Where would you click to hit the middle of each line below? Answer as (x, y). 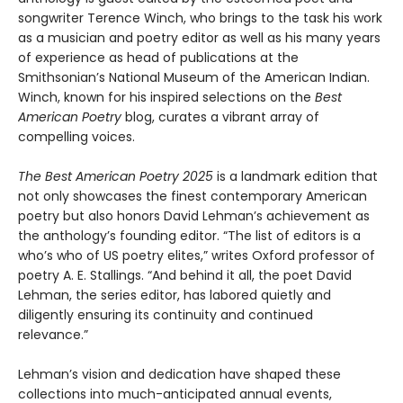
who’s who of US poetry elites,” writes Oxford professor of (197, 256)
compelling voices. (76, 137)
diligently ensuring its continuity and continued (166, 315)
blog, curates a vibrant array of (220, 117)
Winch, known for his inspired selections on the (166, 98)
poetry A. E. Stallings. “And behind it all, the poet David (185, 276)
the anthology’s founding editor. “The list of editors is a (189, 236)
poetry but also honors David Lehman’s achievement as (194, 216)
